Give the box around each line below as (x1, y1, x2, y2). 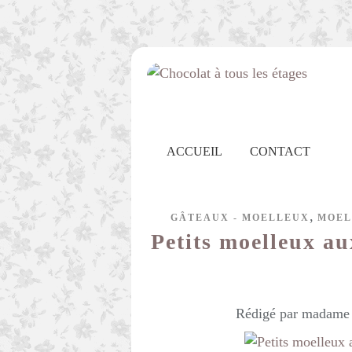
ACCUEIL (167, 145, 222, 158)
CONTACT (250, 145, 310, 158)
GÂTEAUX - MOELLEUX (170, 212, 310, 223)
